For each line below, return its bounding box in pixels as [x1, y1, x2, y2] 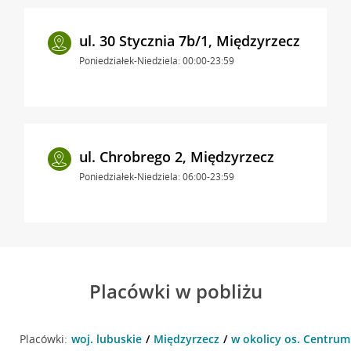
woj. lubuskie [71, 331, 142, 346]
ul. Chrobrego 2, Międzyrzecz [78, 147, 274, 166]
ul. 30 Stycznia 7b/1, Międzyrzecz [78, 31, 300, 50]
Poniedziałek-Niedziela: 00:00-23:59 [78, 53, 234, 67]
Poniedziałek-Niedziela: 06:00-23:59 [78, 169, 234, 183]
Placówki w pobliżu [89, 277, 262, 304]
